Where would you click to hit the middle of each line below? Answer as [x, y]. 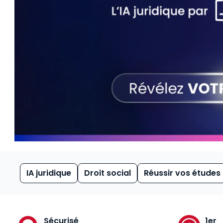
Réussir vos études [182, 173]
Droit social [108, 173]
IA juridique [49, 173]
